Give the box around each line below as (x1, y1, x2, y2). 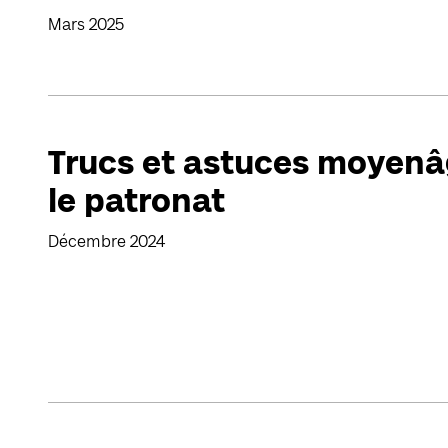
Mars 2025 (48, 16, 124, 33)
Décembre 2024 (48, 233, 165, 250)
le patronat (48, 183, 225, 218)
